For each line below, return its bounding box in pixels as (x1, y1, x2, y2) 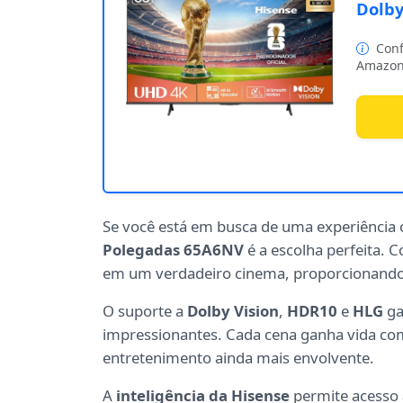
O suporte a (103, 300, 187, 322)
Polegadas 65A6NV (103, 239, 244, 261)
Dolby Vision (187, 300, 279, 322)
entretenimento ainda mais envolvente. (103, 347, 374, 369)
